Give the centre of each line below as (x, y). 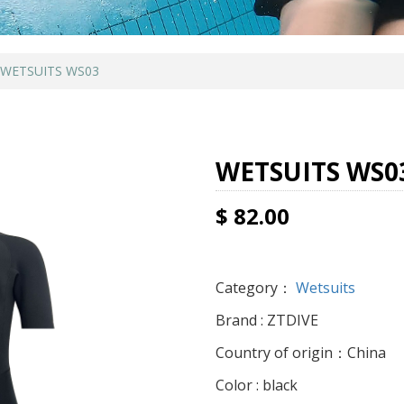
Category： (254, 288)
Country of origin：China (301, 353)
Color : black (257, 386)
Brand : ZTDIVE (267, 321)
